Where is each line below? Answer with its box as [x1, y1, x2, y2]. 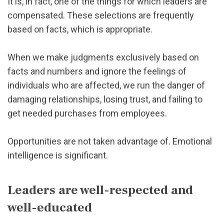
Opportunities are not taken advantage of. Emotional [7, 135, 212, 146]
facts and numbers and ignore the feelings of [7, 65, 186, 76]
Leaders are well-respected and [7, 181, 193, 199]
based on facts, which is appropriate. [7, 23, 152, 34]
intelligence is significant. [7, 149, 108, 160]
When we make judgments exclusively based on [7, 51, 199, 62]
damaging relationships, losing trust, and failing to [7, 93, 202, 104]
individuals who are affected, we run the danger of [7, 79, 205, 90]
